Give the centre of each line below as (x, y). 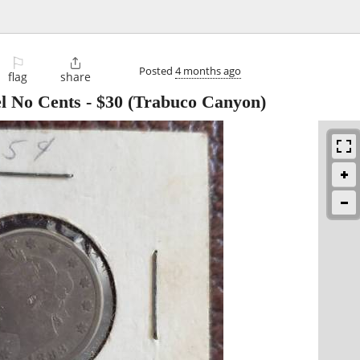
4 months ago (208, 70)
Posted (157, 70)
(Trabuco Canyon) (194, 102)
